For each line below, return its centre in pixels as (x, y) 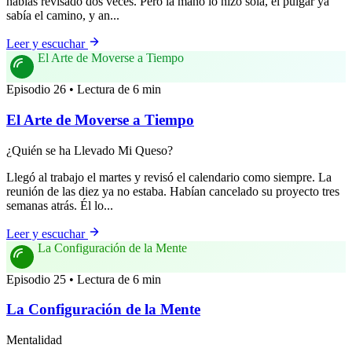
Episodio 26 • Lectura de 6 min (84, 90)
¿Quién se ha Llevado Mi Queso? (90, 150)
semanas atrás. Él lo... (60, 205)
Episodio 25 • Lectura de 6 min (84, 279)
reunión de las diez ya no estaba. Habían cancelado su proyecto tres (173, 191)
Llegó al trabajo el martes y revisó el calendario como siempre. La (169, 177)
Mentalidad (34, 340)
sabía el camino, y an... (63, 16)
